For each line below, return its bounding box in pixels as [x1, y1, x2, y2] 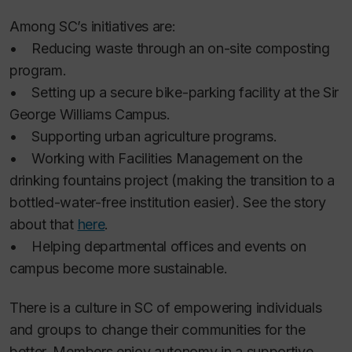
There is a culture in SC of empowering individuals [9, 299, 322, 316]
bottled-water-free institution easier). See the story [9, 193, 326, 211]
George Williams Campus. [9, 105, 170, 123]
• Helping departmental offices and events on [9, 237, 306, 255]
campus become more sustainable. [9, 259, 228, 277]
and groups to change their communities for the [9, 321, 306, 338]
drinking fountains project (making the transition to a [9, 171, 335, 189]
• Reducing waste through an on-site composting [9, 39, 330, 57]
